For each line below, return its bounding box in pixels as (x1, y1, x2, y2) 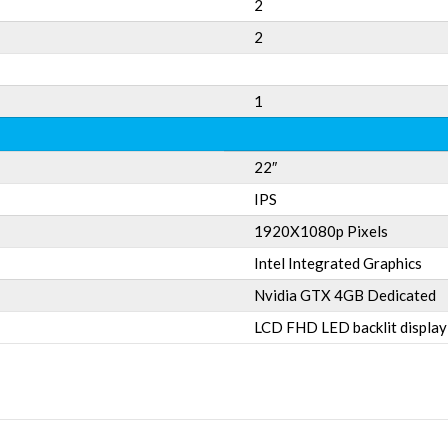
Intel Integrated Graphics (254, 254, 422, 272)
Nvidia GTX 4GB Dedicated (254, 286, 436, 304)
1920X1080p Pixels (254, 222, 388, 240)
